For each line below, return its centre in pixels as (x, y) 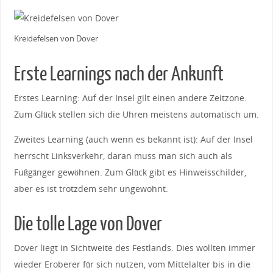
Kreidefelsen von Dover (56, 38)
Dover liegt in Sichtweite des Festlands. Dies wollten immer (134, 248)
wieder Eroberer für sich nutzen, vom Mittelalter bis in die (132, 264)
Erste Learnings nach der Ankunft (119, 74)
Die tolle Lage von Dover (88, 225)
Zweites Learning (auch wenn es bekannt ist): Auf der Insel (133, 140)
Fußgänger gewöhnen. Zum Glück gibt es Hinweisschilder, (130, 172)
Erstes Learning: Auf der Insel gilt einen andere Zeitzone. (130, 97)
